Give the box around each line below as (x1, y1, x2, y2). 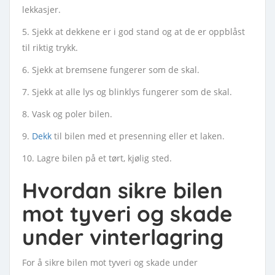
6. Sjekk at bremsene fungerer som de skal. (22, 64, 199, 76)
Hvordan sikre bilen (22, 177, 223, 204)
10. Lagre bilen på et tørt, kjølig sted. (22, 152, 172, 164)
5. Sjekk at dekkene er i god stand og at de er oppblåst (22, 26, 245, 37)
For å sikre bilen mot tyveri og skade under (22, 257, 198, 268)
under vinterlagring (22, 223, 223, 250)
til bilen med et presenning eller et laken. (52, 130, 225, 142)
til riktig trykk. (22, 42, 78, 53)
